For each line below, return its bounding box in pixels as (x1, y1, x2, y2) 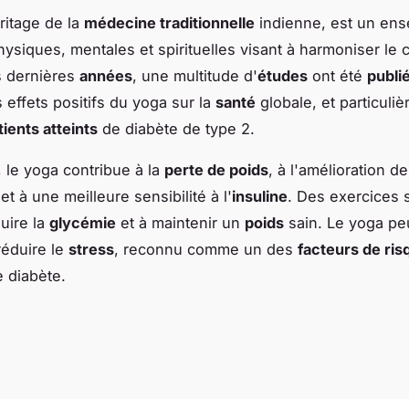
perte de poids (164, 160, 268, 179)
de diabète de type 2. (98, 119, 255, 138)
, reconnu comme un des (114, 239, 298, 258)
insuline (232, 186, 288, 205)
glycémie (49, 213, 116, 232)
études (257, 66, 308, 85)
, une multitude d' (132, 66, 257, 85)
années (79, 66, 132, 85)
